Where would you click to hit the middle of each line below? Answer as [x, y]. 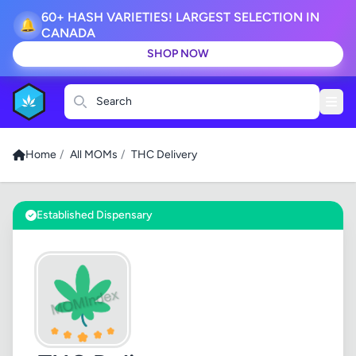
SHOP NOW [178, 54]
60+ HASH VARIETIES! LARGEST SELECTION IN [180, 17]
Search [114, 101]
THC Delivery [164, 155]
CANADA [68, 33]
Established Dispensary [95, 215]
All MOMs [94, 155]
